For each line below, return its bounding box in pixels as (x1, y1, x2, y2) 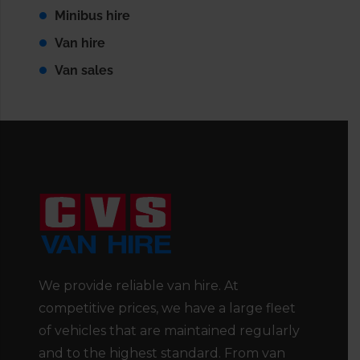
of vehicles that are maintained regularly (39, 322, 300, 338)
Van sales (55, 63, 113, 79)
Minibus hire (55, 8, 130, 24)
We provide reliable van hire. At (39, 277, 239, 293)
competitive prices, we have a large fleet (39, 300, 296, 316)
